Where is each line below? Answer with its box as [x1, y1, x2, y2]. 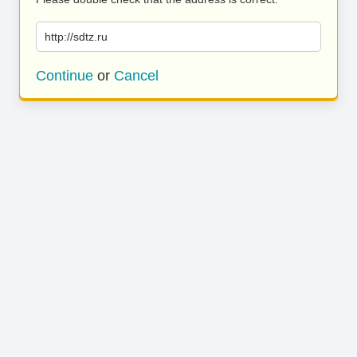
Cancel [114, 68, 159, 84]
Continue [36, 68, 93, 84]
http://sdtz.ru [45, 30, 108, 43]
